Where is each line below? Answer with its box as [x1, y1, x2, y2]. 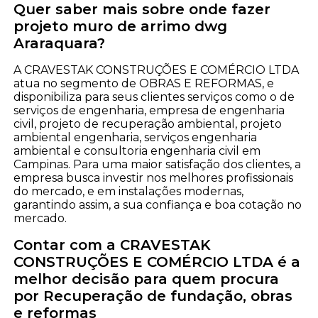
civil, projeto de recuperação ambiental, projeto [13, 117, 283, 131]
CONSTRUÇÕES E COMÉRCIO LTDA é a [13, 253, 301, 271]
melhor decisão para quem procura [13, 270, 280, 288]
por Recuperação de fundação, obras [13, 287, 293, 305]
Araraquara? [13, 35, 106, 53]
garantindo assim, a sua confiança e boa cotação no [13, 198, 302, 212]
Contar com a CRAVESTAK [13, 236, 212, 254]
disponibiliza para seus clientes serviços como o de [13, 90, 295, 104]
